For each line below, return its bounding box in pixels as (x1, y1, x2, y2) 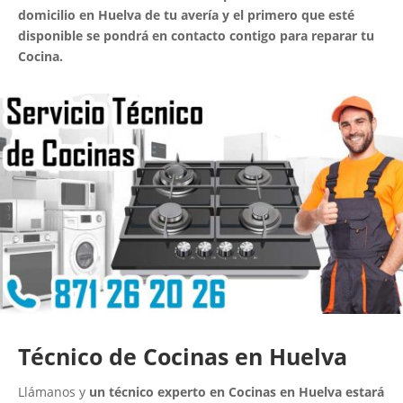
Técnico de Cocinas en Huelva (18, 341, 347, 372)
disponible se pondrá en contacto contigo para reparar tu (18, 26, 374, 44)
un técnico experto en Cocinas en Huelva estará (89, 383, 384, 401)
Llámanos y (18, 383, 89, 401)
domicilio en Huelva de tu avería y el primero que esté (18, 5, 354, 23)
